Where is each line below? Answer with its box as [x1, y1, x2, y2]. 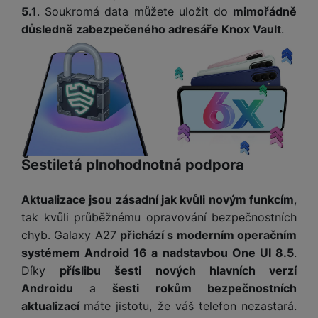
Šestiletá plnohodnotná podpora [21, 155, 244, 173]
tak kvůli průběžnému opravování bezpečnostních [21, 209, 297, 224]
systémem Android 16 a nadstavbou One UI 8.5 [21, 245, 294, 260]
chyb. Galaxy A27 [21, 227, 120, 242]
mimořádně [233, 4, 297, 19]
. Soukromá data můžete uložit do [37, 4, 233, 19]
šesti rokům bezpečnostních [112, 280, 297, 295]
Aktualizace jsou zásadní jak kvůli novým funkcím [21, 192, 294, 207]
